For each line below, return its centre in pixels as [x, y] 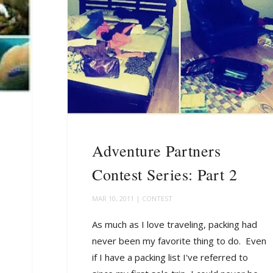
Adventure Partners [157, 151]
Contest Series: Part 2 [165, 175]
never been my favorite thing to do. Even [179, 241]
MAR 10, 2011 [113, 199]
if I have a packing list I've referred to [170, 257]
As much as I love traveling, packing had [175, 225]
